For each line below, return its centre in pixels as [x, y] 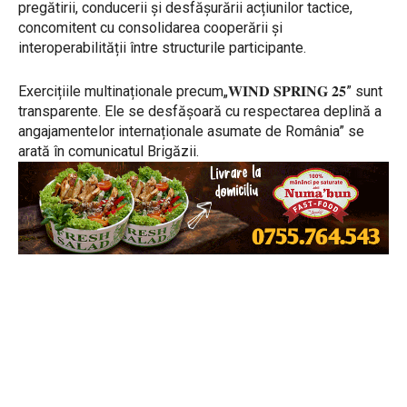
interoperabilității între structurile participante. [162, 47]
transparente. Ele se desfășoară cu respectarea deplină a [200, 111]
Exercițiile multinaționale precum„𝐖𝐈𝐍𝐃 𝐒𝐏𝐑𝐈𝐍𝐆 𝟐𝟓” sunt [200, 91]
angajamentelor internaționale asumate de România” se [191, 131]
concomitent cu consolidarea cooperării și [150, 27]
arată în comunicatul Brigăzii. [109, 151]
